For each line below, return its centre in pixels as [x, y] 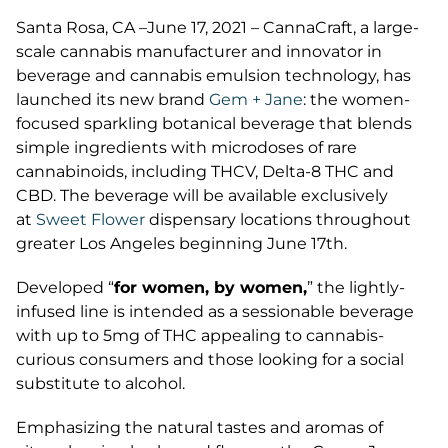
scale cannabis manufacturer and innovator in [199, 51]
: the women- [356, 99]
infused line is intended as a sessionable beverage [215, 311]
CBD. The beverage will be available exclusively [202, 195]
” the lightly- [356, 287]
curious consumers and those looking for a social [210, 359]
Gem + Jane [256, 99]
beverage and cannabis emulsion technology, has [213, 75]
